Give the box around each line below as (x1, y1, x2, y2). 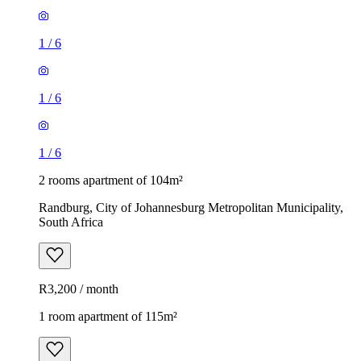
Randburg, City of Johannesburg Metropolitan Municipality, (39, 200, 343, 214)
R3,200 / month (39, 281, 118, 296)
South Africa (39, 214, 103, 229)
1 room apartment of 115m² (39, 309, 177, 323)
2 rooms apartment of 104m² (39, 172, 183, 187)
